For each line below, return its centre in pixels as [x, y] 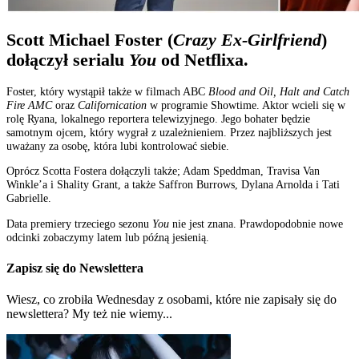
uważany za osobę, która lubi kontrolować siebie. [118, 145]
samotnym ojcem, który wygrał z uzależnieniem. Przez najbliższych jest [169, 132]
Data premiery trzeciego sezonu [79, 223]
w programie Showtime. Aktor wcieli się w [246, 105]
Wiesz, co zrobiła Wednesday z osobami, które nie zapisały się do [171, 300]
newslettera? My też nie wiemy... [89, 314]
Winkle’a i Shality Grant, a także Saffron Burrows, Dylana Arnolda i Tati [173, 185]
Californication [111, 105]
